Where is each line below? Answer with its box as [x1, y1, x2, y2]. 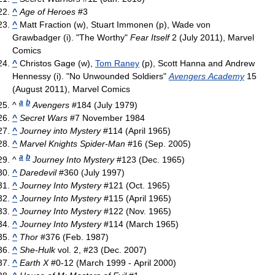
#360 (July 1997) [56, 167, 125, 177]
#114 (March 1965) [101, 219, 179, 229]
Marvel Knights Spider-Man [20, 138, 125, 149]
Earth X [20, 257, 48, 268]
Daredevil [20, 167, 56, 177]
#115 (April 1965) [101, 193, 171, 203]
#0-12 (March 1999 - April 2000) [48, 257, 176, 268]
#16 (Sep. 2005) [125, 138, 191, 149]
